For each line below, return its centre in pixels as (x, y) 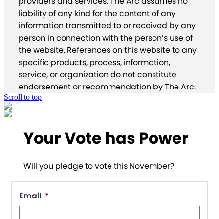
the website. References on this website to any (108, 50)
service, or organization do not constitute (98, 75)
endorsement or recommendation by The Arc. (107, 87)
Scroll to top (23, 97)
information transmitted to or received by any (107, 26)
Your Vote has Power (106, 138)
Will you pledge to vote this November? (99, 166)
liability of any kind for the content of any (97, 14)
